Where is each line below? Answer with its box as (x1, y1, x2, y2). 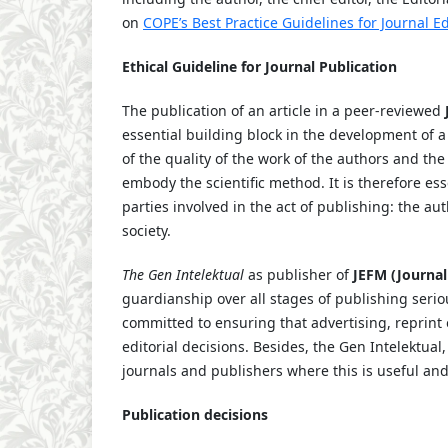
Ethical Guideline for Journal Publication (122, 57, 397, 77)
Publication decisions (122, 405, 268, 425)
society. (122, 221, 175, 241)
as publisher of (244, 265, 353, 285)
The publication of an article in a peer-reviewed (122, 101, 445, 121)
